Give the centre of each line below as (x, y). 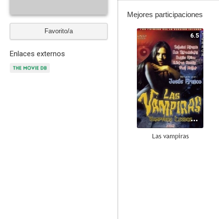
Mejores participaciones (165, 14)
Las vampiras (170, 136)
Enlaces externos (37, 54)
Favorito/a (59, 31)
